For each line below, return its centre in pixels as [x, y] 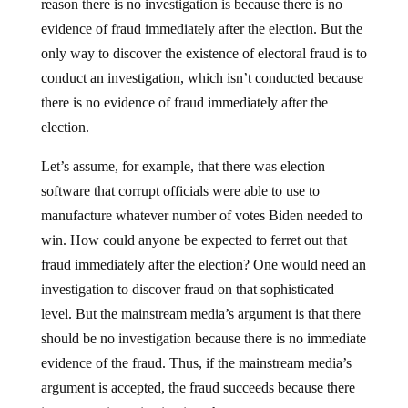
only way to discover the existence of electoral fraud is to [204, 54]
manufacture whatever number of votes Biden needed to [201, 216]
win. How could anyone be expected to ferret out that [194, 240]
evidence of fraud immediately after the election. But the [201, 29]
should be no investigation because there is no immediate [203, 339]
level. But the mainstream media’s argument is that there [200, 314]
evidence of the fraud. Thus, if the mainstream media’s [196, 363]
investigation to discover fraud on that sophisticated [187, 290]
